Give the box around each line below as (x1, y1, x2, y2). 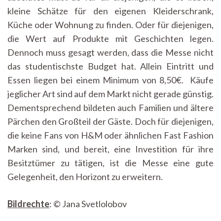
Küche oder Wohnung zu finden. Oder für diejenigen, (7, 19, 214, 31)
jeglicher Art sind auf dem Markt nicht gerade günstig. (7, 88, 214, 100)
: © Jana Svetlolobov (49, 198, 127, 210)
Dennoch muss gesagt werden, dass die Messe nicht (7, 47, 214, 58)
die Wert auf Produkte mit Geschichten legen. (7, 33, 214, 44)
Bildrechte (7, 198, 49, 210)
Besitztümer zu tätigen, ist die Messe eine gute (7, 157, 214, 169)
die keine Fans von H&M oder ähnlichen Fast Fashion (7, 130, 214, 141)
